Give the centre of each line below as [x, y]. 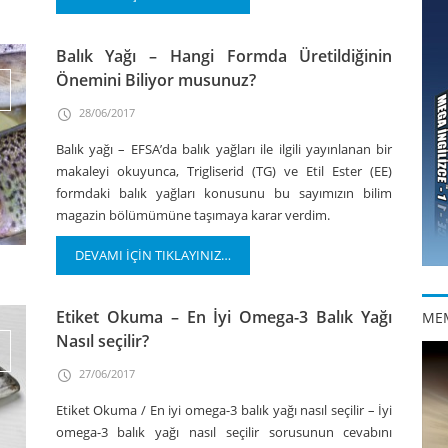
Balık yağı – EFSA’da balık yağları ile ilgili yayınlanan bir [224, 149]
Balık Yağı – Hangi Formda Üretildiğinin [224, 56]
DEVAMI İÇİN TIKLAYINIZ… [152, 255]
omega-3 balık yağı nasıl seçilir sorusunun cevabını [224, 432]
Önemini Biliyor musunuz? [155, 80]
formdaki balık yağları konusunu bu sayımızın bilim [224, 193]
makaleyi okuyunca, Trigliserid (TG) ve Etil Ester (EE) [224, 171]
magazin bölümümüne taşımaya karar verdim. [192, 215]
